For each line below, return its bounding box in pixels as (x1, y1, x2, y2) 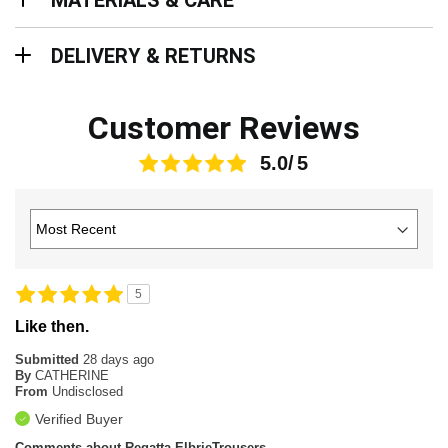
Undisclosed (52, 384, 123, 400)
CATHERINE (35, 368, 109, 384)
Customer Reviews (88, 109, 360, 148)
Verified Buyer (35, 411, 123, 428)
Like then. (15, 318, 89, 336)
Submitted (15, 352, 83, 368)
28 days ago (83, 352, 154, 368)
